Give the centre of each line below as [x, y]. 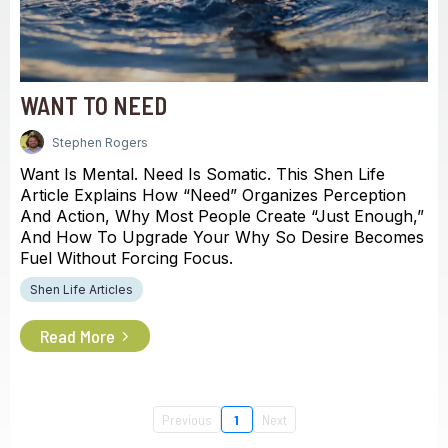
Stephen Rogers [100, 142]
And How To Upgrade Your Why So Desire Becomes [222, 237]
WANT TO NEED [93, 105]
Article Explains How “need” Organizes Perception [213, 195]
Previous [186, 419]
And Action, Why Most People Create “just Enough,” [222, 216]
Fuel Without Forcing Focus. [126, 258]
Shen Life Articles [81, 289]
